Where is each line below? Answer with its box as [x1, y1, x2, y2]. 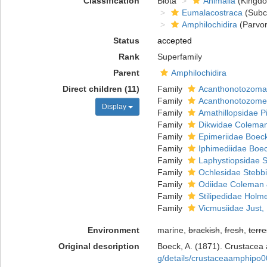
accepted [157, 36, 192, 45]
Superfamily [157, 52, 202, 61]
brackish [188, 225, 220, 235]
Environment [87, 225, 139, 235]
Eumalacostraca [181, 8, 243, 17]
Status [113, 36, 139, 45]
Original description [58, 241, 139, 251]
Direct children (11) [62, 84, 139, 94]
